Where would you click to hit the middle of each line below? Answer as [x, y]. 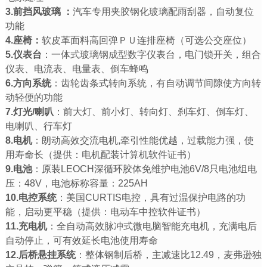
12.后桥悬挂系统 [40, 254]
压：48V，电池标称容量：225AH [76, 183]
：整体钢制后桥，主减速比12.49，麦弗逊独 [168, 254]
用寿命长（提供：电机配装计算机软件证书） [100, 154]
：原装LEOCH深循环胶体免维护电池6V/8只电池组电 [144, 169]
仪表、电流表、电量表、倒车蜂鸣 [77, 69]
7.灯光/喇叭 [29, 111]
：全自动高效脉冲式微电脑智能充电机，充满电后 [152, 226]
